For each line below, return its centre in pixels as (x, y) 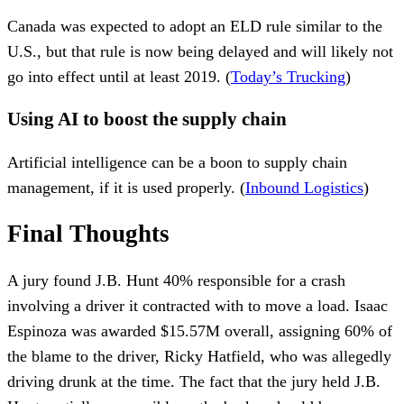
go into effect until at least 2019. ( (119, 76)
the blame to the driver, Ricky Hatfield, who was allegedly (199, 357)
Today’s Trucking (288, 76)
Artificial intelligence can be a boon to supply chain (177, 162)
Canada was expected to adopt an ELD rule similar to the (195, 26)
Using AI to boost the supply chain (147, 119)
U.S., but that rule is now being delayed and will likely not (200, 51)
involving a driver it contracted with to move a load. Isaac (197, 306)
